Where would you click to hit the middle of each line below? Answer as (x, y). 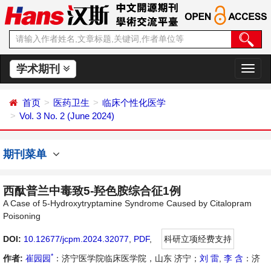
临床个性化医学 (134, 103)
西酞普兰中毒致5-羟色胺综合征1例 (92, 191)
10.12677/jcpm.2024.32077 (76, 239)
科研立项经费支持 (198, 239)
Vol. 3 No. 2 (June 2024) (67, 116)
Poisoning (22, 216)
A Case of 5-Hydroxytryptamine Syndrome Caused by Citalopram (127, 203)
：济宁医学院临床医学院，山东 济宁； (126, 258)
